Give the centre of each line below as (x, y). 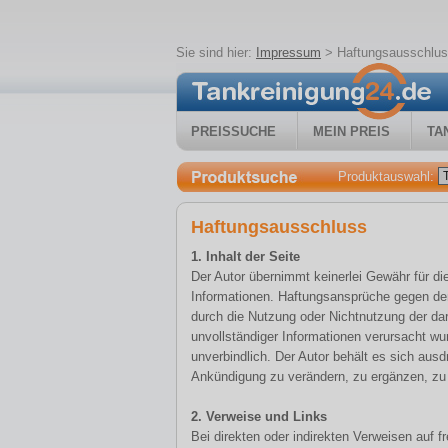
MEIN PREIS (351, 131)
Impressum (288, 52)
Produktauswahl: (388, 176)
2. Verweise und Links (259, 416)
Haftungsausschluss (279, 227)
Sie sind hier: (216, 52)
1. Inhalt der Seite (245, 256)
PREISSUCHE (233, 131)
